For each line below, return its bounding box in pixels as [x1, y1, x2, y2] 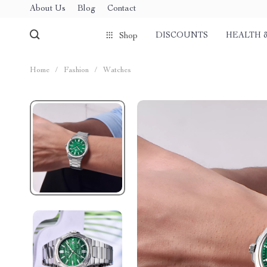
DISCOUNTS [156, 32, 208, 40]
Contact [107, 4, 136, 13]
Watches [103, 67, 131, 74]
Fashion [64, 67, 89, 74]
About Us [30, 4, 66, 13]
